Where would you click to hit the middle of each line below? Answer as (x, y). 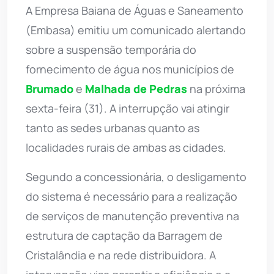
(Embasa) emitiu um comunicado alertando (136, 30)
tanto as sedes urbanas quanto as (113, 128)
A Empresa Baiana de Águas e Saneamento (135, 10)
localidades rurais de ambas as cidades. (126, 147)
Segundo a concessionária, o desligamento (136, 176)
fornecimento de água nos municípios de (130, 69)
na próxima (216, 88)
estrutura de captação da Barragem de (124, 235)
